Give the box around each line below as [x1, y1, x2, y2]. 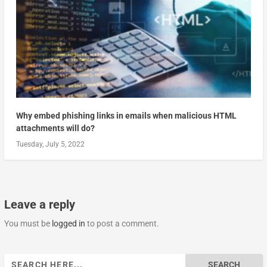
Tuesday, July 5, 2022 [15, 139, 85, 148]
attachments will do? [15, 123, 95, 133]
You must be [4, 218, 52, 228]
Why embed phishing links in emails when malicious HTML [15, 110, 237, 120]
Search [3, 254, 29, 264]
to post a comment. [85, 218, 159, 228]
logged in [51, 218, 85, 228]
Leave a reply [4, 197, 75, 212]
